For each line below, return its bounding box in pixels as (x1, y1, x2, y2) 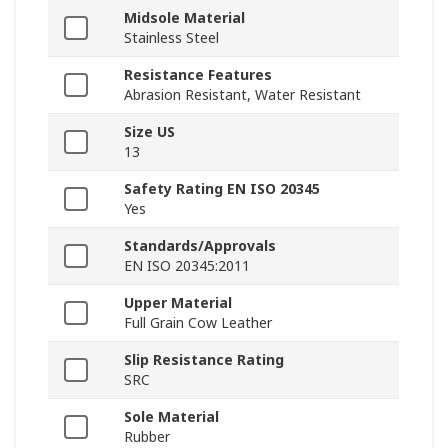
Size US (124, 122, 175, 142)
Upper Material (124, 293, 232, 313)
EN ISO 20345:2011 (124, 256, 250, 276)
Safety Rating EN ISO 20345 (124, 179, 320, 199)
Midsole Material (124, 8, 245, 28)
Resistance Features (124, 65, 272, 85)
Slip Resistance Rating (124, 350, 284, 370)
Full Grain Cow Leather (124, 313, 272, 333)
